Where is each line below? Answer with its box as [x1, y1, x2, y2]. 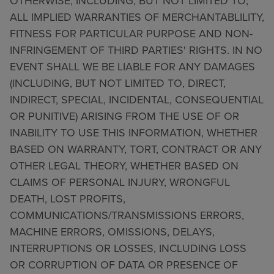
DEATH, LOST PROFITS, [10, 190, 125, 207]
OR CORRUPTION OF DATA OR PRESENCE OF [10, 256, 238, 273]
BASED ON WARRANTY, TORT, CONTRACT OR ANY [10, 141, 262, 157]
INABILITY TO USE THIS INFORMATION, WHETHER [10, 124, 257, 141]
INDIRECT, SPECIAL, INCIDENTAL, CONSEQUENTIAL [10, 91, 264, 108]
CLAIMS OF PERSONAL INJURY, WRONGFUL [10, 174, 230, 190]
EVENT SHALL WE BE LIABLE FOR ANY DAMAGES [10, 58, 255, 75]
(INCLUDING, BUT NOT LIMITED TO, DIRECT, [10, 75, 226, 91]
